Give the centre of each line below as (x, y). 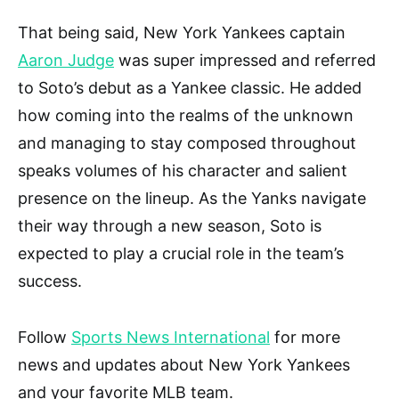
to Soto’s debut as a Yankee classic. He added (190, 88)
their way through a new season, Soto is (170, 226)
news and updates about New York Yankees (184, 365)
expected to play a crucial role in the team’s (181, 254)
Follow (45, 338)
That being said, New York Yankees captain (182, 33)
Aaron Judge (66, 61)
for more (305, 338)
